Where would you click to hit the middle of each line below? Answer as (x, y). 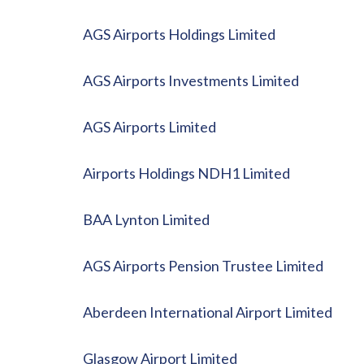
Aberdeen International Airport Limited (208, 312)
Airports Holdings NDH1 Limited (186, 173)
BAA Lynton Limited (146, 219)
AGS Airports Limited (149, 127)
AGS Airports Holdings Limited (179, 34)
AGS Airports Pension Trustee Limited (203, 266)
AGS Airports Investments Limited (191, 80)
